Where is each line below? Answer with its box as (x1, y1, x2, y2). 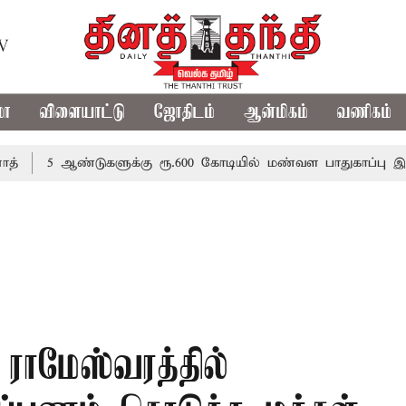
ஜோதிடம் (154, 101, 216, 123)
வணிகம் (337, 101, 392, 123)
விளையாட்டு (40, 101, 126, 123)
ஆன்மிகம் (244, 101, 309, 123)
